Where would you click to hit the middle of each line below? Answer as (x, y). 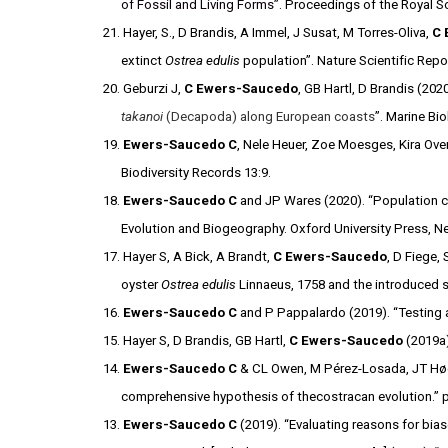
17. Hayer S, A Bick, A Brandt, (187, 256)
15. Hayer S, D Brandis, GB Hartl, (195, 340)
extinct (143, 60)
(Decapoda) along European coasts (269, 116)
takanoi (142, 116)
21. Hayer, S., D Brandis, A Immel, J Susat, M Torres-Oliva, (267, 32)
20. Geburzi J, (143, 88)
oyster (141, 284)
